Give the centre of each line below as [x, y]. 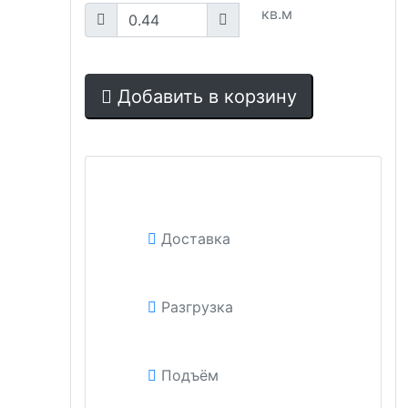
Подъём [190, 375]
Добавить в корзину [207, 96]
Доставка [196, 238]
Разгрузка [197, 306]
